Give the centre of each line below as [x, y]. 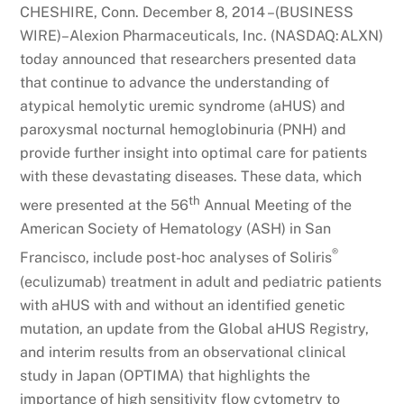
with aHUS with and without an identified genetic [183, 305]
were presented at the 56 [105, 206]
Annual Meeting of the [276, 206]
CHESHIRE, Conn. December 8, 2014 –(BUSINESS [187, 13]
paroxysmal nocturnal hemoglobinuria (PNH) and [184, 130]
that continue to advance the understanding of [175, 83]
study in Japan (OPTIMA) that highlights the [165, 375]
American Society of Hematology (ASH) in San [176, 229]
